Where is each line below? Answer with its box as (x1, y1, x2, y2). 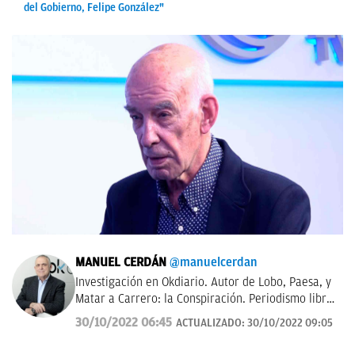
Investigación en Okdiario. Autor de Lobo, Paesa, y (75, 275, 331, 289)
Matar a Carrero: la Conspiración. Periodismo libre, (75, 292, 336, 306)
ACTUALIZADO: (176, 317, 247, 329)
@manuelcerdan (170, 255, 258, 269)
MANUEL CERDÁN (75, 255, 166, 269)
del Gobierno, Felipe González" (24, 2, 164, 13)
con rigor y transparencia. (75, 308, 208, 323)
